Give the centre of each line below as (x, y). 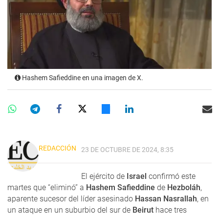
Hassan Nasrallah (166, 198)
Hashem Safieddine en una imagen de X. (82, 78)
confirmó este (171, 176)
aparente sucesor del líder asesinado (71, 198)
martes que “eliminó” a (47, 187)
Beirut (142, 210)
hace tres (170, 210)
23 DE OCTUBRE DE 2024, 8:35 (127, 150)
